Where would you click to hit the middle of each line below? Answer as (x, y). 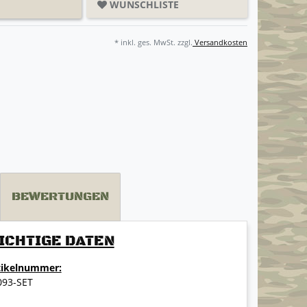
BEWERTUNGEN (60, 197)
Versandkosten (220, 42)
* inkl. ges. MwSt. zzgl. (153, 42)
